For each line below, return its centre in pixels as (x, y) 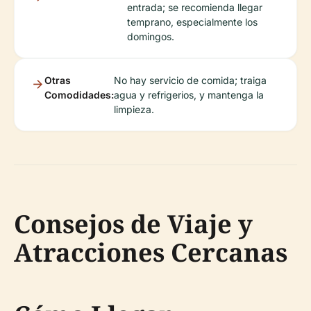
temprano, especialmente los (192, 22)
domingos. (151, 37)
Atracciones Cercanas (151, 253)
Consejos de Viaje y (133, 224)
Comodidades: (79, 95)
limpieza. (134, 110)
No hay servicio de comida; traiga (190, 81)
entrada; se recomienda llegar (195, 8)
